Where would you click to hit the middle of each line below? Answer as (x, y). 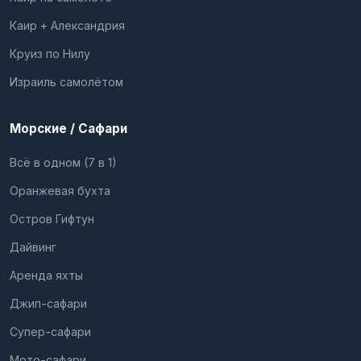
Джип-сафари (48, 303)
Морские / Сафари (68, 128)
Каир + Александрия (67, 25)
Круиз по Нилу (50, 53)
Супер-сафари (50, 331)
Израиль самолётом (66, 81)
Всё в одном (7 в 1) (63, 162)
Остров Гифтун (52, 218)
